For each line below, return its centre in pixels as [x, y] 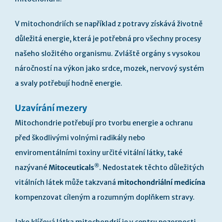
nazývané [32, 167]
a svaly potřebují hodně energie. [69, 83]
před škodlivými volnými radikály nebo [80, 138]
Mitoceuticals [71, 167]
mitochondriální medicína [161, 182]
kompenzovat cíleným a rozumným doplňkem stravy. [105, 197]
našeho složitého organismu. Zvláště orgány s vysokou [108, 54]
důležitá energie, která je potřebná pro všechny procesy [108, 39]
